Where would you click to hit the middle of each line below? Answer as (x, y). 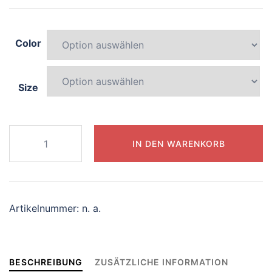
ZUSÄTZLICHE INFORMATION (161, 262)
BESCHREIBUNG (46, 262)
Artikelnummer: (46, 208)
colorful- (29, 148)
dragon (25, 164)
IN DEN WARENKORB (178, 143)
